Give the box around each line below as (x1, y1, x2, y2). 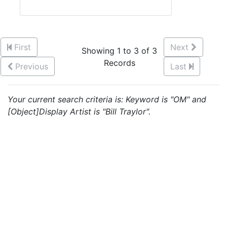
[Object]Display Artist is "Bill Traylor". (8, 106, 150, 117)
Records (103, 58, 135, 68)
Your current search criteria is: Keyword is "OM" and (8, 94, 206, 104)
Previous (15, 61, 48, 71)
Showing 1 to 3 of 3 (82, 46, 157, 56)
